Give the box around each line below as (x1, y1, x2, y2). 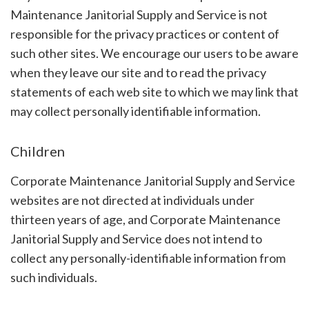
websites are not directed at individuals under (10, 192, 255, 208)
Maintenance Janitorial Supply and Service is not (10, 6, 268, 22)
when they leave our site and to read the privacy (10, 64, 266, 80)
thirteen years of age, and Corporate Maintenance (10, 211, 281, 227)
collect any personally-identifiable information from (10, 250, 286, 266)
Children (10, 142, 65, 159)
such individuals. (10, 269, 97, 285)
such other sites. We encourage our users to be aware (10, 45, 299, 61)
